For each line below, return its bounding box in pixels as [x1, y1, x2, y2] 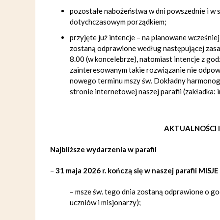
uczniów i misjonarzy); [70, 198, 141, 207]
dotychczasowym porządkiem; [70, 17, 166, 26]
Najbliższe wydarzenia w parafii [50, 145, 157, 154]
